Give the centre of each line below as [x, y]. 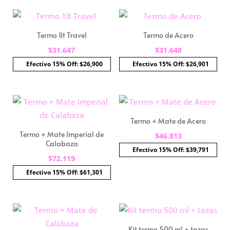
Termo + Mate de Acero [168, 121]
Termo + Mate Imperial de [62, 134]
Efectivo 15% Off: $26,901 [171, 64]
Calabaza [62, 143]
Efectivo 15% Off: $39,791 [171, 149]
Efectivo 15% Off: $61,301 [64, 172]
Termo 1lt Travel [62, 35]
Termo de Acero [168, 35]
